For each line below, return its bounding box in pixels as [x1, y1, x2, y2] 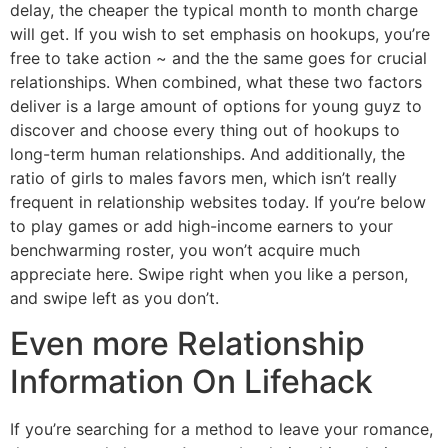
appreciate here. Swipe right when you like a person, [10, 264, 408, 285]
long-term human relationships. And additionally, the [10, 144, 405, 165]
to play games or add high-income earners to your [10, 216, 393, 237]
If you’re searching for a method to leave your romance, [10, 418, 433, 439]
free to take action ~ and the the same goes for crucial [10, 48, 427, 69]
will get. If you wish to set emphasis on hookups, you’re [10, 24, 430, 45]
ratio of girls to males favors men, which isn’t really [10, 168, 397, 189]
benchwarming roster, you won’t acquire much [10, 240, 360, 261]
